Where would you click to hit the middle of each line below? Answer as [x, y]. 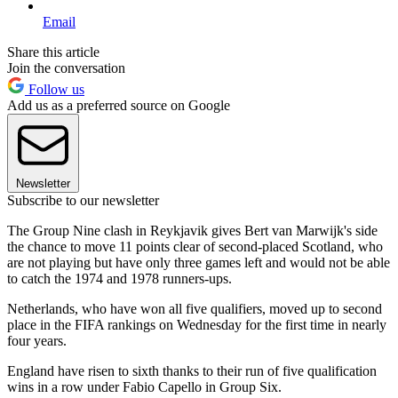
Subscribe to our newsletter [83, 201]
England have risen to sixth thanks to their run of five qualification [192, 371]
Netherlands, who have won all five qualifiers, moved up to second [195, 309]
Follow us [55, 90]
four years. [37, 341]
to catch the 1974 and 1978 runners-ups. [119, 279]
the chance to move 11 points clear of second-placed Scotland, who [195, 247]
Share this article [53, 52]
